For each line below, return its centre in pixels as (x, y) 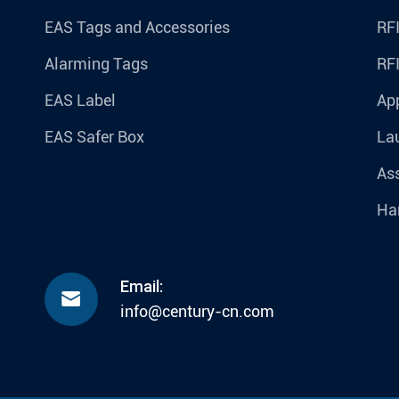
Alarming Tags (96, 64)
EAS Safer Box (94, 137)
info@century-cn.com (197, 312)
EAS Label (80, 101)
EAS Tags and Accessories (137, 28)
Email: (142, 287)
